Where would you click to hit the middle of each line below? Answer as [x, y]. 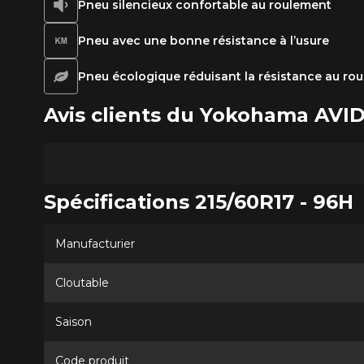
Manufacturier [95, 243]
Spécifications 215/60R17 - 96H [198, 201]
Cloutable [82, 282]
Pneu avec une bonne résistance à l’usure [203, 40]
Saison [73, 321]
